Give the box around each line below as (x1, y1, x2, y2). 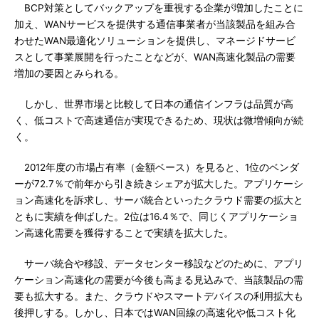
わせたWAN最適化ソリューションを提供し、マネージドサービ (14, 35, 296, 46)
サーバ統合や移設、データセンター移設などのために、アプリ (14, 258, 303, 269)
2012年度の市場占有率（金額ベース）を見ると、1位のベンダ (14, 162, 299, 173)
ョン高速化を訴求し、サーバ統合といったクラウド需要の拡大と (14, 194, 303, 206)
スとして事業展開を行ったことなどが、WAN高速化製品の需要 (14, 51, 296, 63)
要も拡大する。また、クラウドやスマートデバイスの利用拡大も (14, 291, 303, 302)
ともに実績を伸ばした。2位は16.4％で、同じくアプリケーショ (14, 211, 298, 222)
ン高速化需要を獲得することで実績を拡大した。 (14, 227, 234, 239)
